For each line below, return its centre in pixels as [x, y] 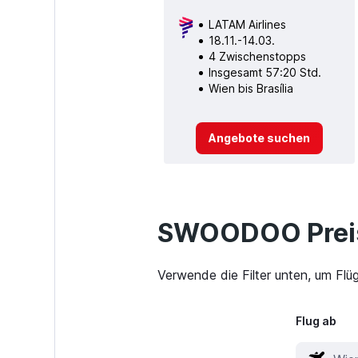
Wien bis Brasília [251, 88]
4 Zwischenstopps [257, 56]
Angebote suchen [259, 137]
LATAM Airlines [247, 24]
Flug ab [316, 321]
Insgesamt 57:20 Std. [265, 72]
